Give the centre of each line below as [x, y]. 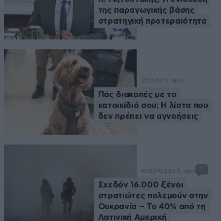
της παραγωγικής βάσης [146, 10]
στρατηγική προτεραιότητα [152, 21]
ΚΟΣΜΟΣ [155, 171]
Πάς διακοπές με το [137, 94]
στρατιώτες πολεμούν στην [153, 196]
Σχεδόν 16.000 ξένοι [141, 185]
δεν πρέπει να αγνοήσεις [148, 116]
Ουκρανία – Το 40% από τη [152, 207]
